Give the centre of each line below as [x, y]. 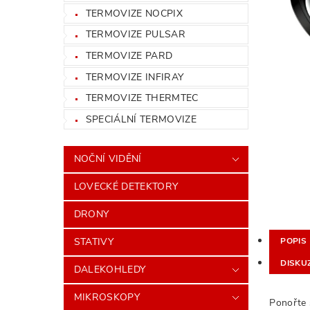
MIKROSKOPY [107, 297]
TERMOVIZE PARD [129, 55]
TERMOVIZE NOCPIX [134, 13]
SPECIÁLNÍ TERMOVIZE [141, 119]
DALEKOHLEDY [110, 269]
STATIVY [94, 241]
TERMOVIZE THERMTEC [142, 98]
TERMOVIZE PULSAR [135, 35]
